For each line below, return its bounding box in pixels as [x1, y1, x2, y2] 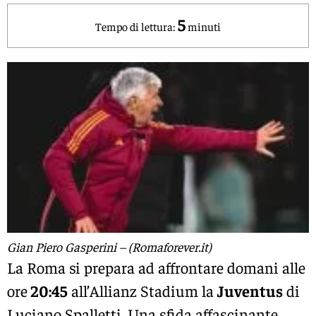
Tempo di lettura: [95, 18, 176, 33]
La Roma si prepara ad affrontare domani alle [7, 257, 305, 277]
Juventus [217, 280, 283, 300]
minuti [188, 18, 221, 33]
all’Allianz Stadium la [68, 280, 217, 300]
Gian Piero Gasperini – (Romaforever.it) [7, 238, 212, 255]
